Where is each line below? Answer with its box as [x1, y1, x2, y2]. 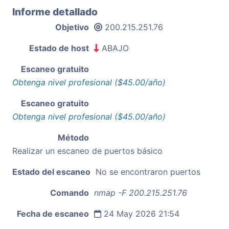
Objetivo [55, 21, 89, 32]
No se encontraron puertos [96, 166, 200, 177]
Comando [50, 187, 89, 198]
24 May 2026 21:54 [101, 208, 179, 219]
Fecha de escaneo [17, 208, 89, 219]
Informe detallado [12, 5, 98, 18]
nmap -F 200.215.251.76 [94, 187, 187, 198]
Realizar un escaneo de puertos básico [12, 145, 163, 156]
